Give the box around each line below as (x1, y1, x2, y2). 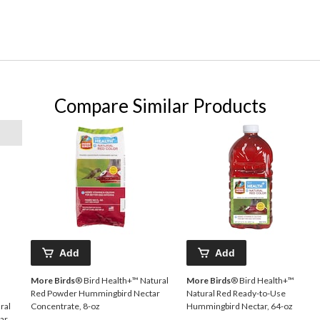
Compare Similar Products (54, 94, 266, 118)
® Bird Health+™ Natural (75, 275, 169, 286)
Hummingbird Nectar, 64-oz (186, 301, 293, 312)
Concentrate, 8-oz (31, 301, 100, 312)
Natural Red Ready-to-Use (186, 288, 286, 299)
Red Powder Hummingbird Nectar (31, 288, 160, 299)
